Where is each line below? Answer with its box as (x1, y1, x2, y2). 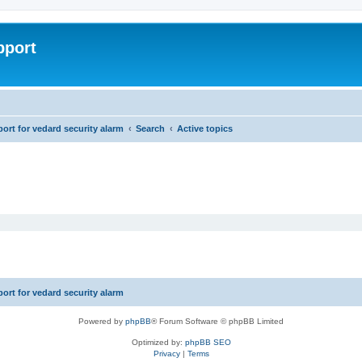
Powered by (78, 317, 125, 326)
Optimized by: (131, 338, 185, 347)
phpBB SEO (184, 338, 231, 347)
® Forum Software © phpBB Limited (151, 317, 284, 326)
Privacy (153, 349, 180, 358)
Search (136, 123, 165, 133)
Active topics (177, 123, 233, 133)
